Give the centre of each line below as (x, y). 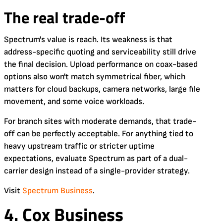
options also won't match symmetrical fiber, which (95, 77)
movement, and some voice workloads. (74, 101)
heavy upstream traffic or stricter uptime (79, 146)
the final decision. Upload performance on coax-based (101, 64)
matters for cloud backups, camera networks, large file (102, 89)
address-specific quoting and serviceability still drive (100, 52)
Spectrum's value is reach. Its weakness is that (88, 39)
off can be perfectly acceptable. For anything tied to (99, 134)
